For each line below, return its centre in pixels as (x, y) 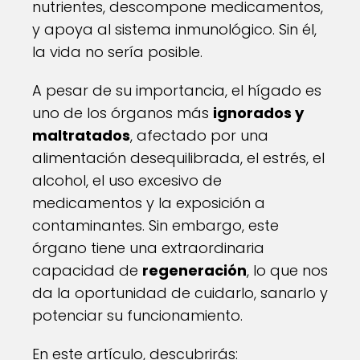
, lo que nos (287, 270)
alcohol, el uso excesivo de (127, 180)
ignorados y (258, 113)
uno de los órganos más (123, 113)
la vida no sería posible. (117, 52)
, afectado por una (199, 135)
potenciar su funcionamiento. (137, 315)
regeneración (194, 270)
